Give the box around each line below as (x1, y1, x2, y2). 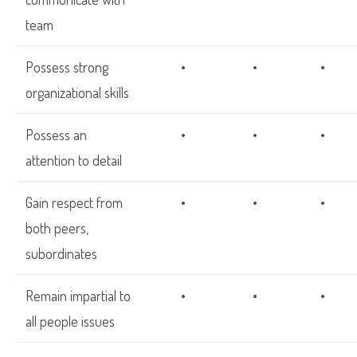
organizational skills (25, 84, 130, 101)
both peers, (25, 219, 89, 237)
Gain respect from (25, 194, 124, 211)
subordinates (25, 245, 98, 262)
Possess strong (25, 58, 109, 76)
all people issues (25, 312, 116, 330)
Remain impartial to (25, 287, 131, 304)
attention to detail (25, 151, 123, 169)
